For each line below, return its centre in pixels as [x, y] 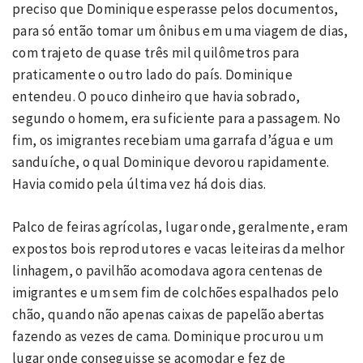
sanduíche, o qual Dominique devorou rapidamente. [171, 162]
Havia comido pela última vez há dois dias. [141, 184]
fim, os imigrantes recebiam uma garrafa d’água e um [173, 140]
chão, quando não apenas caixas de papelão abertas [169, 314]
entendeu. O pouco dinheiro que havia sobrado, [156, 96]
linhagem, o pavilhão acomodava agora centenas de [168, 270]
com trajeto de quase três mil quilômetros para [156, 53]
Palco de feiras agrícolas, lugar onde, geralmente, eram [180, 226]
